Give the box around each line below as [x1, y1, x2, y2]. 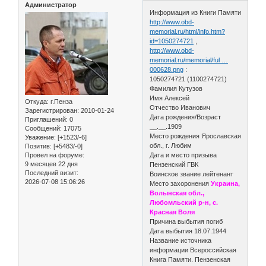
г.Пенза [49, 98, 72, 106]
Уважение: [25, 134, 56, 141]
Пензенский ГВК [150, 161, 201, 169]
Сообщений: [25, 125, 62, 132]
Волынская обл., [150, 189, 205, 197]
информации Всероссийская [150, 246, 237, 254]
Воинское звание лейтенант [150, 170, 236, 178]
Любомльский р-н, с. [150, 199, 218, 207]
